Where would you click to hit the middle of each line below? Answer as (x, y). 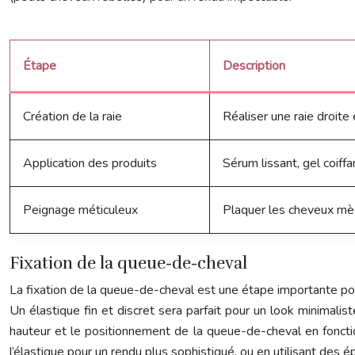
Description (254, 66)
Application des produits (90, 163)
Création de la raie (73, 116)
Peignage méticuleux (80, 210)
